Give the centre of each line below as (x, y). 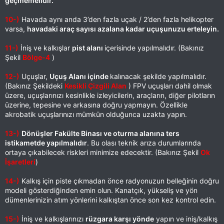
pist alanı (88, 48)
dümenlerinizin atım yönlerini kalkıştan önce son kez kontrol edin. (110, 200)
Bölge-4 (36, 57)
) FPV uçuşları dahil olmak (169, 86)
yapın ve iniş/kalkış (186, 219)
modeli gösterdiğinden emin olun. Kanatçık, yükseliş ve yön (101, 190)
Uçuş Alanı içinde (80, 76)
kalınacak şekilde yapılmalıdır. (158, 76)
